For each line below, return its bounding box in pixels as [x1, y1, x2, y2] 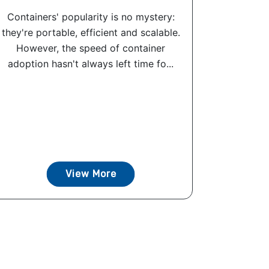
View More [65, 168, 116, 180]
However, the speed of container [16, 42, 165, 55]
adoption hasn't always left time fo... [8, 58, 174, 70]
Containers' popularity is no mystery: [7, 11, 175, 23]
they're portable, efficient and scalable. [1, 26, 180, 39]
